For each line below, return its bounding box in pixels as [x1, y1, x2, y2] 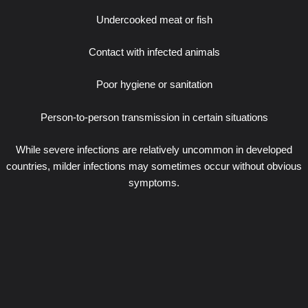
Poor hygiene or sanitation [96, 79, 212, 91]
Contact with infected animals [88, 47, 220, 58]
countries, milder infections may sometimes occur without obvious [6, 161, 302, 173]
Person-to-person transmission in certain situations [40, 111, 268, 123]
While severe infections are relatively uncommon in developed [16, 144, 292, 156]
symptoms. [129, 177, 179, 189]
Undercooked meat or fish [96, 14, 212, 25]
